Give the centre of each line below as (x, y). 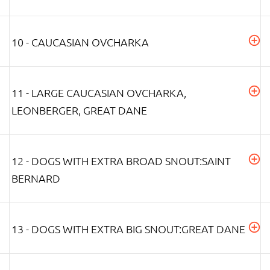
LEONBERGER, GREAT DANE (79, 110)
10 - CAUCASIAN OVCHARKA (80, 42)
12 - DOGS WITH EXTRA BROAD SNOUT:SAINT (121, 160)
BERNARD (36, 178)
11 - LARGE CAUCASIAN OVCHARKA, (99, 92)
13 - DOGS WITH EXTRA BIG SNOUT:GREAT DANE (128, 228)
